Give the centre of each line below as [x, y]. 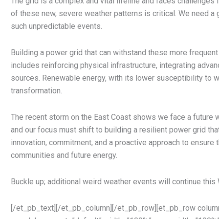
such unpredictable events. [56, 26]
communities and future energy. [64, 155]
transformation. [36, 91]
